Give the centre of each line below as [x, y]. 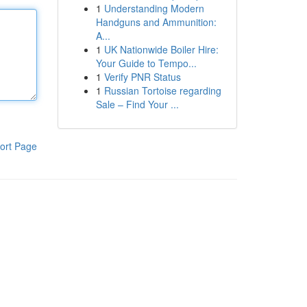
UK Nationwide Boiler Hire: [161, 49]
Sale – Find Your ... [137, 104]
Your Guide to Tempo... [146, 63]
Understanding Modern [154, 8]
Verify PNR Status [142, 77]
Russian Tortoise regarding [162, 90]
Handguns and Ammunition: [156, 22]
